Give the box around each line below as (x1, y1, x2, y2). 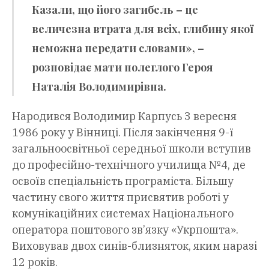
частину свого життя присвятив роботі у (12, 190, 229, 204)
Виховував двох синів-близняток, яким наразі (12, 238, 257, 253)
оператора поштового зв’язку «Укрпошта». (12, 222, 238, 237)
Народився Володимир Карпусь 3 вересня (12, 109, 237, 123)
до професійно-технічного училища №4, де (12, 157, 246, 172)
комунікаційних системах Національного (12, 206, 234, 220)
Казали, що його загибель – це (32, 2, 198, 17)
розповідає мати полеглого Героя (32, 59, 213, 74)
